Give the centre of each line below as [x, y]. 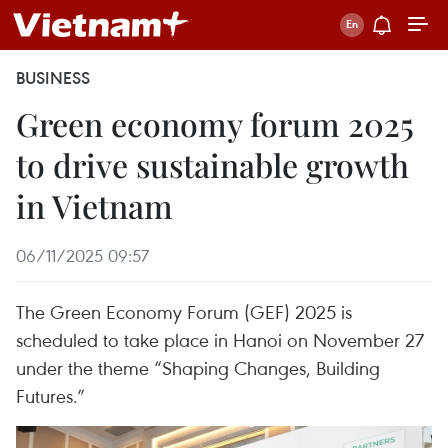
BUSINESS [53, 78]
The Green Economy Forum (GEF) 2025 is [184, 311]
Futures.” [50, 395]
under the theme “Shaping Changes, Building [198, 367]
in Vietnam [94, 205]
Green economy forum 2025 [215, 123]
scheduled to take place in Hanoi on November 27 [220, 339]
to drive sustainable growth [212, 164]
